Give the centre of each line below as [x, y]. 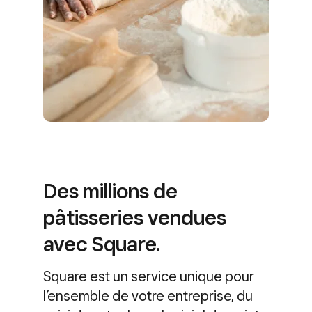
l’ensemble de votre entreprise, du [148, 296]
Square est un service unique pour [149, 276]
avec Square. [102, 243]
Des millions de [110, 190]
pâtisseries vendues [135, 217]
